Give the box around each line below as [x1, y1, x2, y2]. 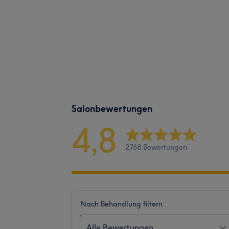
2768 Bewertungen [125, 143, 187, 152]
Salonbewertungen [72, 102, 152, 114]
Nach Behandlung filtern [80, 199, 163, 209]
